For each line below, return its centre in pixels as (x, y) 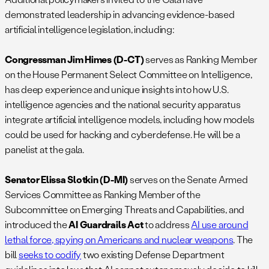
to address (167, 225)
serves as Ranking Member (201, 59)
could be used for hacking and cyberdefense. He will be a (122, 134)
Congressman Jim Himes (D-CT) (74, 59)
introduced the (37, 225)
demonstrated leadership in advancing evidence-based (120, 14)
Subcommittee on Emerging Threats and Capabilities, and (125, 210)
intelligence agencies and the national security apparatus (123, 104)
